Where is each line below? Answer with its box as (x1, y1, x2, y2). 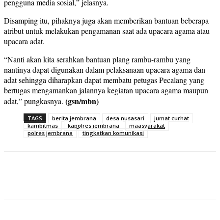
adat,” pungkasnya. (4, 96, 65, 107)
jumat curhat (154, 114, 189, 122)
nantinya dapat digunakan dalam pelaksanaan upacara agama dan (4, 64, 205, 75)
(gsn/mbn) (65, 95, 99, 107)
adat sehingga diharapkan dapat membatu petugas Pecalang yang (4, 75, 204, 85)
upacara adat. (4, 36, 45, 47)
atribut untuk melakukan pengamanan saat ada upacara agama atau (4, 26, 210, 36)
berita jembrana (52, 114, 96, 122)
